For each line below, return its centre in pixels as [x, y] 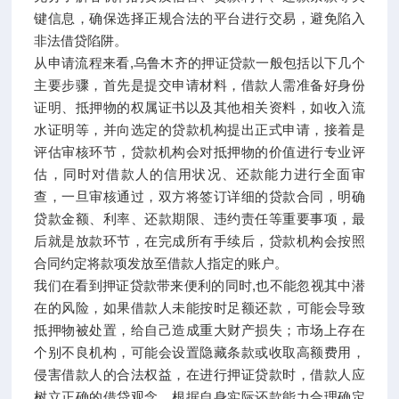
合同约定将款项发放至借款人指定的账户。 [161, 263]
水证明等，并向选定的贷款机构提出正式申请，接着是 [199, 129]
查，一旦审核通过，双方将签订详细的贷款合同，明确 [199, 196]
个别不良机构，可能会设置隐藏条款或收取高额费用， [199, 352]
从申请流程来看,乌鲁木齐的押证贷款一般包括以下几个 [199, 62]
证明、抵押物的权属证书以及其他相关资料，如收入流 [199, 107]
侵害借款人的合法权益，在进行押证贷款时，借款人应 [199, 374]
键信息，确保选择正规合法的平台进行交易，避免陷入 [199, 18]
